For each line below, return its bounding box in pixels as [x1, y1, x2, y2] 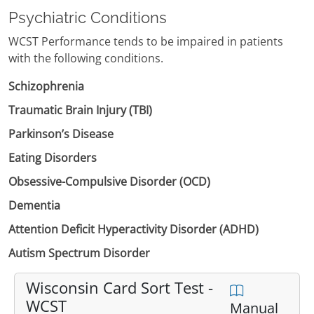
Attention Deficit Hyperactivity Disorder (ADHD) [8, 221, 259, 238]
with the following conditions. [8, 50, 163, 67]
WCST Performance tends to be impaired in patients [8, 34, 283, 50]
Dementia [8, 198, 60, 214]
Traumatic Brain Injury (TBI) [8, 102, 152, 118]
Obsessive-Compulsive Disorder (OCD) [8, 174, 210, 190]
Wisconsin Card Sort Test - [26, 278, 213, 299]
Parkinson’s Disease [8, 126, 114, 142]
